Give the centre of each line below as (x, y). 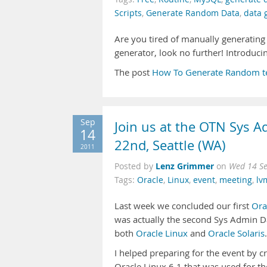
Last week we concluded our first (183, 206)
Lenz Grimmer (185, 166)
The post (133, 72)
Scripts (128, 13)
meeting (236, 180)
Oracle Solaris (236, 233)
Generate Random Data (193, 13)
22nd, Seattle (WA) (170, 145)
